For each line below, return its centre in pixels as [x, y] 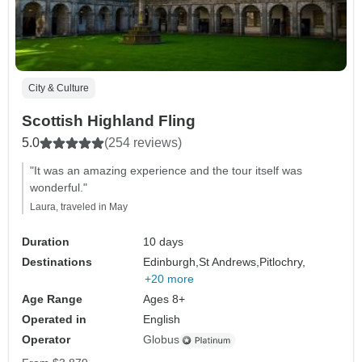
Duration [46, 242]
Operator [46, 340]
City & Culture [59, 88]
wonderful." [59, 188]
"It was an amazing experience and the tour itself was [166, 171]
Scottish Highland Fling [109, 121]
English [162, 320]
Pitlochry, [283, 262]
